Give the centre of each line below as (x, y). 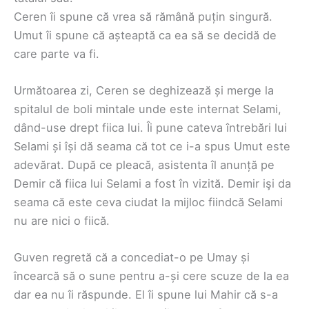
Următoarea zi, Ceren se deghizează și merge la (144, 91)
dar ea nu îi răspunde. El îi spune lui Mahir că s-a (146, 295)
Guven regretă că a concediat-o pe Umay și (132, 258)
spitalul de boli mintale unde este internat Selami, (148, 109)
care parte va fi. (57, 53)
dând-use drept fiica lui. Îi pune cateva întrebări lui (150, 128)
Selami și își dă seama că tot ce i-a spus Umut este (152, 147)
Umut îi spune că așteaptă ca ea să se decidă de (145, 35)
